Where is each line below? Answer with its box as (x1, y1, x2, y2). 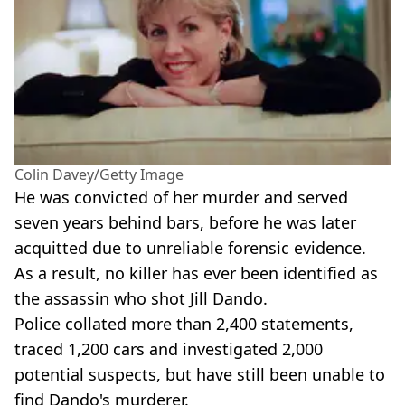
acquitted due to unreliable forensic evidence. (14, 236, 366, 259)
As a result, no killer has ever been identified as (14, 261, 378, 284)
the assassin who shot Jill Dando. (14, 287, 268, 309)
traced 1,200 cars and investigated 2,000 (14, 337, 323, 360)
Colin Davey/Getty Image (14, 164, 184, 184)
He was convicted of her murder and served (14, 185, 348, 208)
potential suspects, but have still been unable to (14, 363, 385, 385)
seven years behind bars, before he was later (14, 211, 356, 233)
